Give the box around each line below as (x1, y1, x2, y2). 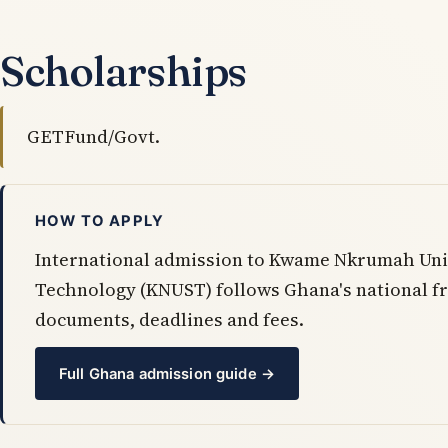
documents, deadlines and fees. (35, 307, 304, 333)
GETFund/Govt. (27, 124, 160, 150)
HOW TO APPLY (35, 212, 165, 231)
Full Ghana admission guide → (58, 364, 276, 383)
